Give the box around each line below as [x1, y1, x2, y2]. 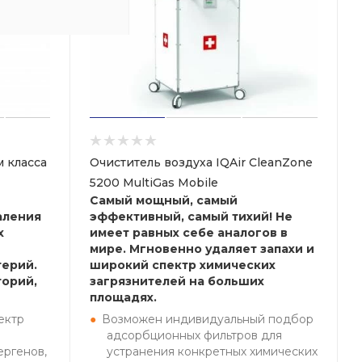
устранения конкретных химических [107, 344, 318, 359]
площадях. [90, 290, 157, 305]
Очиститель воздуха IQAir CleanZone [90, 155, 313, 170]
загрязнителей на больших [90, 274, 264, 288]
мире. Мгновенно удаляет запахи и [90, 242, 314, 256]
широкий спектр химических [90, 258, 276, 272]
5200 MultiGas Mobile [90, 175, 218, 190]
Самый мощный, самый [90, 193, 238, 208]
